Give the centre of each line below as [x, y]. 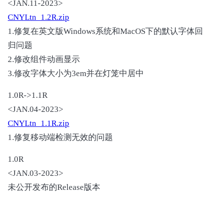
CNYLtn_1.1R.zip [39, 124]
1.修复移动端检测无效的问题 [60, 138]
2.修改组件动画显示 [44, 60]
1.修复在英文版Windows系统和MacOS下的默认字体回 [105, 31]
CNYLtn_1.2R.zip [39, 17]
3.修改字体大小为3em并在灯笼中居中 [76, 74]
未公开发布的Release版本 [54, 187]
